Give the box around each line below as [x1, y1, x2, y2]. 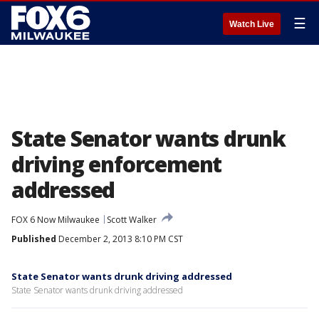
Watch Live [229, 19, 274, 29]
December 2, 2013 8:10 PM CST [56, 233, 183, 245]
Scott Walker [107, 214, 157, 226]
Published [11, 233, 56, 245]
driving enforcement [11, 150, 222, 179]
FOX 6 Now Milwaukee [11, 214, 100, 226]
